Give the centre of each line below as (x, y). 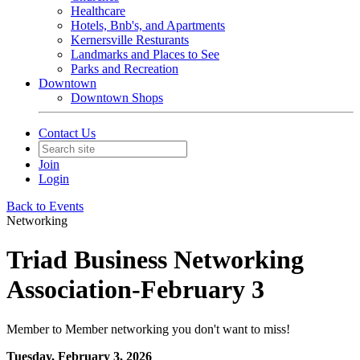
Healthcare (98, 11)
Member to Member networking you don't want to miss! (148, 329)
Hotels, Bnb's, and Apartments (148, 25)
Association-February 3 (135, 290)
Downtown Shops (117, 98)
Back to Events (45, 206)
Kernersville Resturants (130, 40)
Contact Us (67, 133)
